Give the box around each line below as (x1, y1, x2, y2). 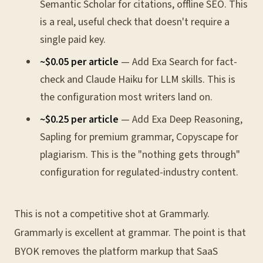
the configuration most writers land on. (40, 90, 213, 104)
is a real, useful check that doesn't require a (40, 15, 230, 29)
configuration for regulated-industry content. (40, 165, 238, 180)
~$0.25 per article (40, 112, 119, 127)
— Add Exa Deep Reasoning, (119, 112, 242, 127)
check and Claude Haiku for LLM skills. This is (40, 72, 235, 87)
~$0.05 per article (40, 55, 119, 69)
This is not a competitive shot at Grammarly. (14, 207, 210, 221)
